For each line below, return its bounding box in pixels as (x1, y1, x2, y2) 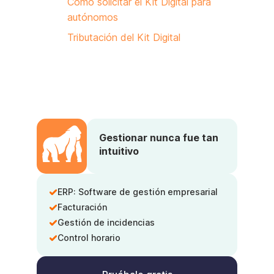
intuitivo (99, 145, 139, 157)
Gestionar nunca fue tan (99, 131, 218, 144)
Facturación (57, 202, 107, 212)
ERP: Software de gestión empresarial (57, 187, 218, 197)
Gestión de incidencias (57, 217, 155, 228)
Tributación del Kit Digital (67, 31, 183, 43)
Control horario (57, 232, 120, 243)
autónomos (67, 11, 118, 23)
